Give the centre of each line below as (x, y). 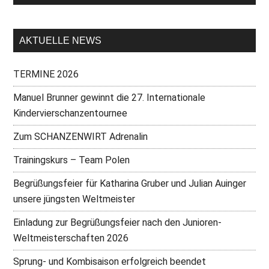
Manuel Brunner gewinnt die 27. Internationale (110, 97)
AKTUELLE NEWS (61, 40)
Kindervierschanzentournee (71, 113)
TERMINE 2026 (46, 74)
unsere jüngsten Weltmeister (74, 199)
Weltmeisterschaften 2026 (71, 238)
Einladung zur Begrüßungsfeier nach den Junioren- (118, 222)
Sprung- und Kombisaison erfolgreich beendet (110, 261)
